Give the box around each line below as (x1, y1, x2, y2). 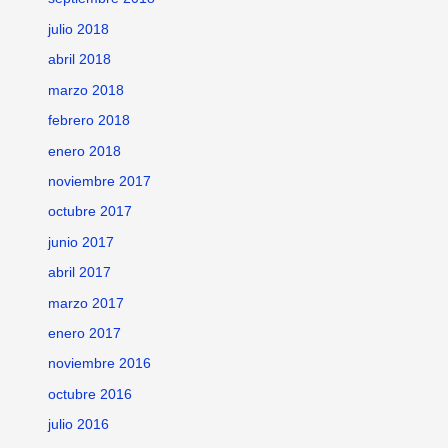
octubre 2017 (48, 204, 133, 220)
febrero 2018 (48, 113, 131, 129)
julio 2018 (48, 21, 110, 37)
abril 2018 (48, 52, 112, 68)
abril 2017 (48, 265, 112, 281)
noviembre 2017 (48, 173, 152, 189)
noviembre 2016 (48, 356, 152, 372)
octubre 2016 (48, 386, 133, 402)
